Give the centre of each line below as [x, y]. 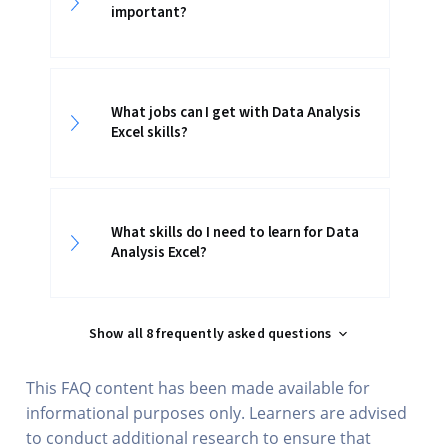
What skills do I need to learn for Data [235, 232]
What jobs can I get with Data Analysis [236, 112]
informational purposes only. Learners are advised [217, 413]
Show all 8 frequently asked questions [210, 334]
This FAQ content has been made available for [198, 388]
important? [149, 12]
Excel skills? [149, 132]
